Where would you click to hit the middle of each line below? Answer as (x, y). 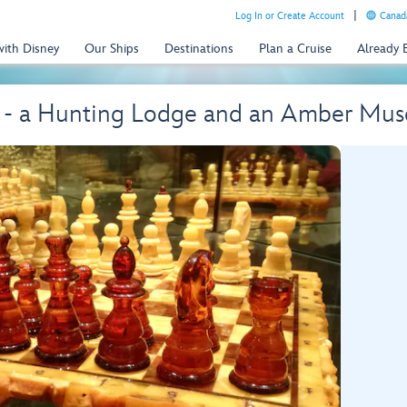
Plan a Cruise (295, 48)
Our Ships (112, 48)
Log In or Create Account (290, 16)
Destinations (199, 48)
